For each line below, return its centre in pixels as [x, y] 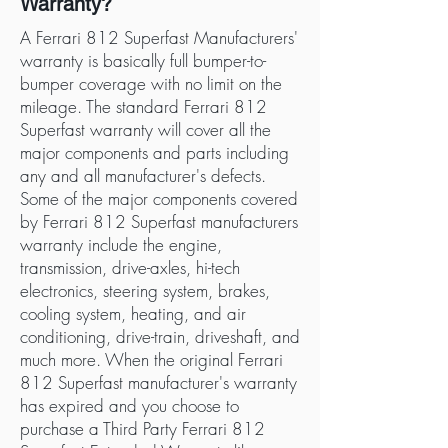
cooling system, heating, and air [133, 313]
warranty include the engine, [121, 244]
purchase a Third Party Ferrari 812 [142, 428]
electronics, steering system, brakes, [145, 290]
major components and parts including [154, 152]
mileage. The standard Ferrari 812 [143, 106]
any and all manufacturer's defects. [143, 175]
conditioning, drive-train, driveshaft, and [160, 336]
